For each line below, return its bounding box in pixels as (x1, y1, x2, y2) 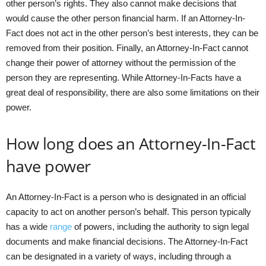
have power (6, 154, 91, 177)
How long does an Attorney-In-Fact (6, 132, 256, 154)
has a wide (6, 221, 50, 232)
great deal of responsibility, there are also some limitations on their (6, 87, 259, 97)
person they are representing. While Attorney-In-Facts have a (6, 72, 241, 83)
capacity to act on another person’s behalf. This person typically (6, 206, 251, 217)
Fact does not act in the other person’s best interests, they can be (6, 27, 258, 38)
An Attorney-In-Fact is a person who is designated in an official (6, 191, 246, 202)
